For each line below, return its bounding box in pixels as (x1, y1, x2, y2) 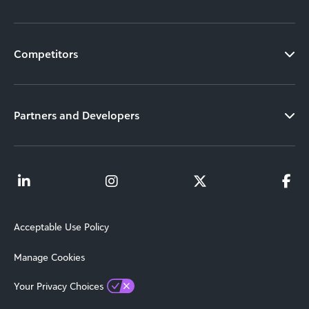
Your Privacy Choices (14, 279, 103, 292)
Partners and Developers (14, 108, 139, 122)
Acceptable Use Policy (14, 220, 109, 232)
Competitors (14, 46, 78, 61)
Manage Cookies (14, 250, 85, 263)
